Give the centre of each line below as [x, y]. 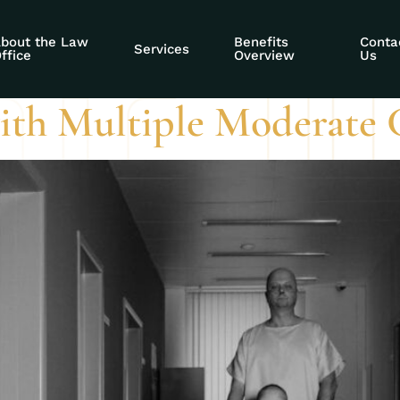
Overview [264, 55]
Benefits [261, 42]
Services [161, 49]
